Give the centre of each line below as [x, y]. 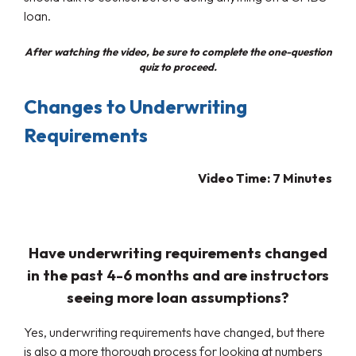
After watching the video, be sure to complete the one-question [178, 51]
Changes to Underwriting [135, 106]
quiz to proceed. [178, 66]
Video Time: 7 [240, 178]
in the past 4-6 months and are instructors [178, 275]
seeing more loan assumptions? [178, 297]
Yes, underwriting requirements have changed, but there [174, 333]
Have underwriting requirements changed [178, 252]
